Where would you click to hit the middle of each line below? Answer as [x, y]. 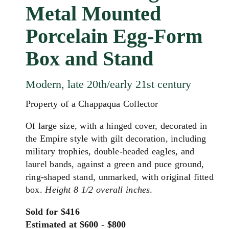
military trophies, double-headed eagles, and [110, 151]
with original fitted [178, 177]
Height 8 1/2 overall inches [98, 190]
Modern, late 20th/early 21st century [108, 84]
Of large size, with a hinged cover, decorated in [117, 126]
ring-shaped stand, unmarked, [84, 177]
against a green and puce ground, [141, 164]
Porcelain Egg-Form [114, 36]
